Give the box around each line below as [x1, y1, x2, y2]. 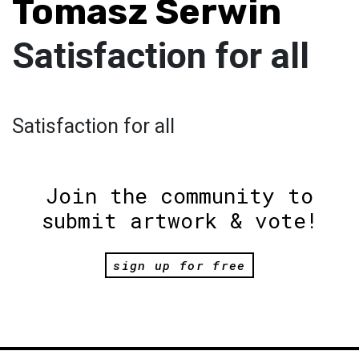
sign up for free [113, 256, 246, 273]
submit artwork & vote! [41, 206, 318, 234]
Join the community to [46, 181, 313, 209]
